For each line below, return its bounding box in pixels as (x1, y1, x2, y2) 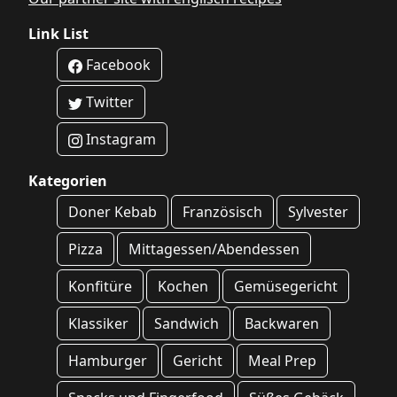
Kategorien (28, 171, 107, 191)
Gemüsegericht (234, 276, 339, 297)
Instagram (82, 129, 156, 150)
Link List (28, 24, 89, 44)
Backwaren (245, 314, 320, 334)
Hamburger (68, 351, 147, 371)
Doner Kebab (68, 202, 157, 222)
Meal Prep (248, 351, 317, 371)
